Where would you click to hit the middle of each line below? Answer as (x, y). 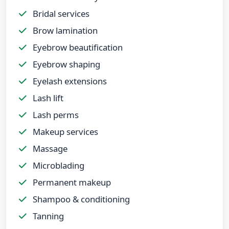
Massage (49, 148)
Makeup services (64, 131)
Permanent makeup (71, 182)
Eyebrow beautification (77, 47)
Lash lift (47, 98)
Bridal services (60, 13)
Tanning (47, 216)
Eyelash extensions (69, 81)
